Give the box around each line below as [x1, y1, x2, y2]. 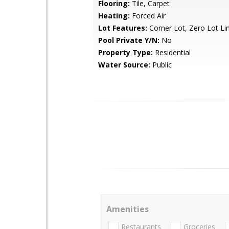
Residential [153, 48, 191, 57]
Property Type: [98, 48, 153, 57]
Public [150, 60, 172, 70]
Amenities [106, 203, 149, 215]
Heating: [98, 11, 130, 20]
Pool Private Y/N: [98, 35, 159, 45]
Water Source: [98, 60, 150, 70]
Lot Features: [98, 23, 147, 33]
